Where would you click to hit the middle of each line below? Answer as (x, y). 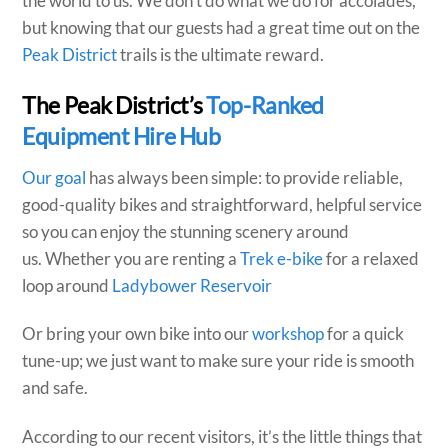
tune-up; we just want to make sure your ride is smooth (218, 361)
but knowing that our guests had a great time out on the (221, 28)
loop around (67, 285)
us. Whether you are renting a (131, 258)
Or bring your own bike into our (137, 334)
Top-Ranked (265, 106)
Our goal (54, 177)
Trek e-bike (282, 258)
